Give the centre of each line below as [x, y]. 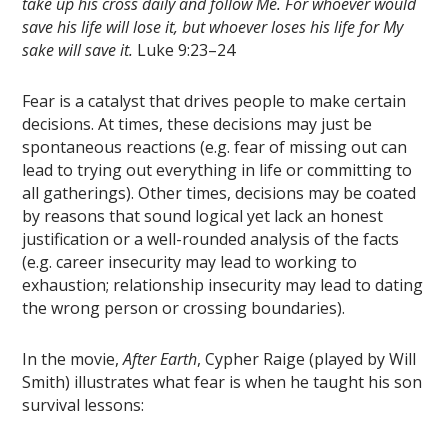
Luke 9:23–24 [184, 50]
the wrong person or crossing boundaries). [184, 308]
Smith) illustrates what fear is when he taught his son [222, 382]
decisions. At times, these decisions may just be [197, 124]
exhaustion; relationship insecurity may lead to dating [223, 285]
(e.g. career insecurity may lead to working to [190, 262]
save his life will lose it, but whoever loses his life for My [213, 27]
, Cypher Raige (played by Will [307, 359]
